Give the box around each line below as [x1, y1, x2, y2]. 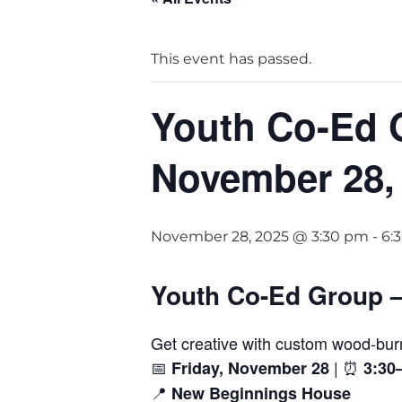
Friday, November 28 [171, 356, 329, 380]
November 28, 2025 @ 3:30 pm [151, 228, 369, 245]
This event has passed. [151, 50, 311, 67]
